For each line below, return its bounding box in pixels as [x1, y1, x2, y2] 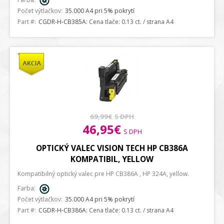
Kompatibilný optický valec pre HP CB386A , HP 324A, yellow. [17, 169, 189, 178]
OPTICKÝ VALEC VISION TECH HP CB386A [36, 142, 188, 153]
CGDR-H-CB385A [38, 17, 86, 26]
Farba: [17, 184, 35, 192]
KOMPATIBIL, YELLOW [70, 153, 153, 164]
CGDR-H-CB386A [38, 206, 86, 214]
